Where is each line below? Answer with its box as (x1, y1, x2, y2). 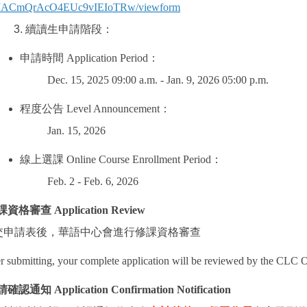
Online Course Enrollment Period (64, 153, 212, 166)
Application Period (64, 52, 149, 64)
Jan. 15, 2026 (47, 125, 106, 137)
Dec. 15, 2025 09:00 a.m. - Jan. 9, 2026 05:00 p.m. (47, 74, 269, 86)
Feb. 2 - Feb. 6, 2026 (47, 175, 139, 188)
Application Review (51, 204, 146, 217)
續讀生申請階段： (25, 23, 114, 36)
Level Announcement (64, 103, 160, 115)
